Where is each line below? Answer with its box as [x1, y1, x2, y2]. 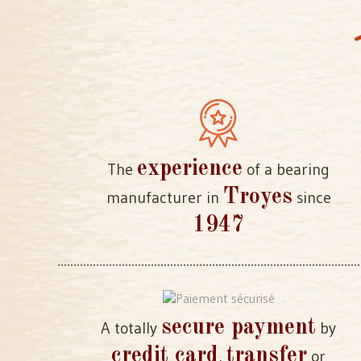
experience [137, 158, 243, 180]
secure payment [161, 317, 316, 339]
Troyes [222, 186, 293, 209]
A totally [101, 318, 161, 338]
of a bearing [243, 160, 330, 179]
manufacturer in [106, 188, 223, 207]
